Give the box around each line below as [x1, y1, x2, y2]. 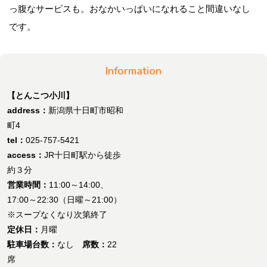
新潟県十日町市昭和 [48, 105, 123, 115]
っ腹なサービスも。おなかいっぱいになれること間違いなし [9, 3, 250, 14]
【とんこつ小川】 [7, 90, 74, 100]
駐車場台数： [7, 239, 57, 249]
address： [7, 105, 48, 115]
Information [105, 63, 162, 78]
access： [7, 150, 44, 160]
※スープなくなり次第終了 [7, 209, 107, 219]
